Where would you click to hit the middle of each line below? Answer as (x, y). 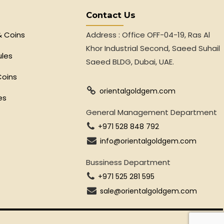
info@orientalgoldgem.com (148, 141)
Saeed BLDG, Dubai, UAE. (130, 62)
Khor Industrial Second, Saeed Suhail (153, 48)
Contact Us (110, 15)
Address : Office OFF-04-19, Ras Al (148, 35)
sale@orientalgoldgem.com (149, 191)
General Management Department (151, 112)
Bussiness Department (128, 162)
